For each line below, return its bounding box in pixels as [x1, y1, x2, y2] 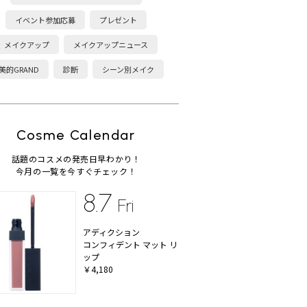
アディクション [83, 226, 140, 238]
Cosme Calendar [16, 127, 136, 144]
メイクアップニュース [73, 39, 148, 51]
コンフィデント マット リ [83, 238, 177, 251]
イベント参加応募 [15, 14, 75, 26]
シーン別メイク [101, 64, 154, 75]
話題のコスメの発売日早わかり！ [11, 153, 141, 165]
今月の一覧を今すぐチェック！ [15, 165, 137, 177]
